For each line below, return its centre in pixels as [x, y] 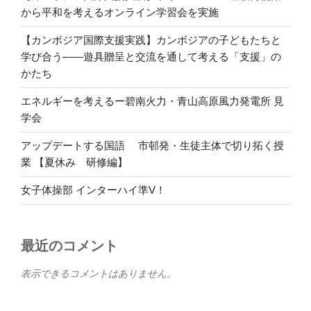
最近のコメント [69, 245]
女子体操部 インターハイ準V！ [93, 190]
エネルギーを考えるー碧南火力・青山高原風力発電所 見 [152, 101]
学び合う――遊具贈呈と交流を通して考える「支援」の [151, 57]
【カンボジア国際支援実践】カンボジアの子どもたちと [151, 40]
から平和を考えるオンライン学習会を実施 [120, 12]
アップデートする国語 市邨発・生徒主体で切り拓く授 [152, 146]
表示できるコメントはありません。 [99, 273]
